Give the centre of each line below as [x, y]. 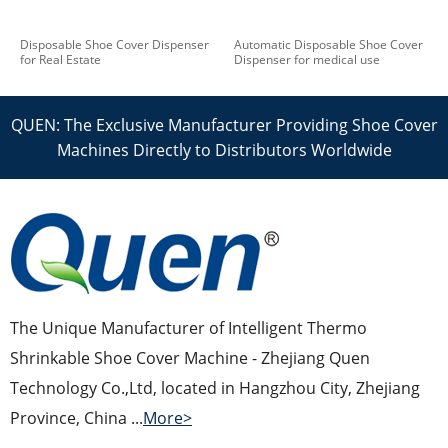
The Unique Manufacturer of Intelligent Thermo [188, 328]
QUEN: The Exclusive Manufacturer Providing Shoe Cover [224, 124]
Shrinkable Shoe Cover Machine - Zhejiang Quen [190, 358]
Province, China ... [76, 418]
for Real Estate [60, 59]
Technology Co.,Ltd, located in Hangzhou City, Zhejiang [215, 388]
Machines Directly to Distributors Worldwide [224, 149]
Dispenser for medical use [307, 59]
